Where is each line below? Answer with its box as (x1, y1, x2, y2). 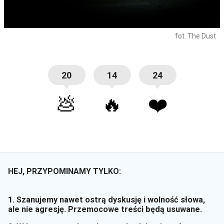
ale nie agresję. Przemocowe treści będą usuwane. (8, 204, 202, 214)
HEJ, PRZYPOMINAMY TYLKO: (8, 166, 121, 176)
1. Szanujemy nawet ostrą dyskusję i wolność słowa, (8, 194, 205, 204)
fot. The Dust (175, 32, 216, 40)
